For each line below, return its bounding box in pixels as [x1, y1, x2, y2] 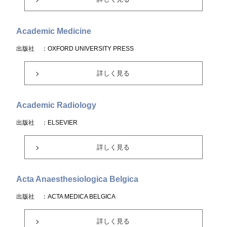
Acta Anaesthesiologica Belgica [16, 175, 139, 183]
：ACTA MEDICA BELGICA [42, 193, 116, 200]
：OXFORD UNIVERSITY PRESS [42, 45, 134, 52]
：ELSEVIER [42, 119, 78, 126]
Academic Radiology [16, 101, 97, 109]
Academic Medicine [16, 27, 92, 35]
